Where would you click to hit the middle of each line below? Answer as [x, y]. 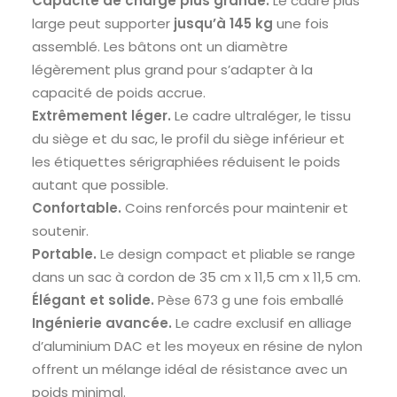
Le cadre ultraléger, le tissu [263, 116]
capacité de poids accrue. [119, 93]
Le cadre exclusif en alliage [264, 323]
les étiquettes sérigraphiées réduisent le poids [186, 162]
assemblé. [68, 47]
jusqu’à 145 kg [222, 23]
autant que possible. [100, 185]
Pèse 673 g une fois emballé [251, 300]
